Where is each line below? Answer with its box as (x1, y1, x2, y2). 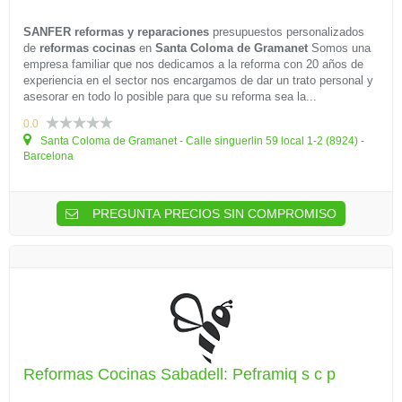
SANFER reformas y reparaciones (23, 25, 209, 39)
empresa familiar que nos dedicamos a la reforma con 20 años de (23, 57, 363, 71)
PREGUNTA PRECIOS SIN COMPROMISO (89, 206, 336, 221)
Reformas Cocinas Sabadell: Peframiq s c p (23, 365, 336, 383)
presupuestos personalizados (209, 25, 364, 39)
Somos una (308, 41, 371, 55)
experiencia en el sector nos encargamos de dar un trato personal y (23, 74, 373, 87)
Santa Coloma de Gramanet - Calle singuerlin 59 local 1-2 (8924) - (38, 135, 364, 147)
